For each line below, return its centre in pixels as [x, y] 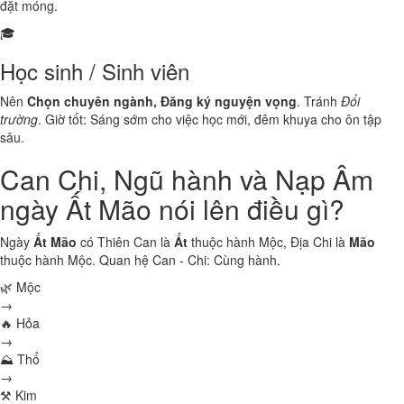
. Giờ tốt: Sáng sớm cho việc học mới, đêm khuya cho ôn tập [210, 119]
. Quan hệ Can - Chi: [153, 260]
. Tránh [319, 101]
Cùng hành [245, 260]
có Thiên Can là [125, 242]
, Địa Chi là [316, 242]
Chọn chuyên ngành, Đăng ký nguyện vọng [162, 101]
